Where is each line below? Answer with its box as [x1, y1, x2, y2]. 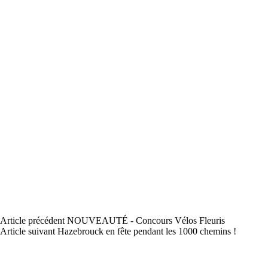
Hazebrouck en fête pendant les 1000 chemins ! [57, 226, 236, 236]
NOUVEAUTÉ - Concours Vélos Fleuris [67, 215, 225, 226]
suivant [26, 226, 57, 236]
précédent [26, 215, 67, 226]
